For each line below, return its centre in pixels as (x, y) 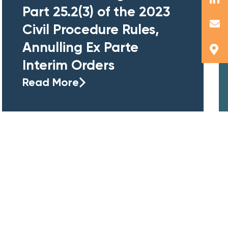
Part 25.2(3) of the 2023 (96, 11)
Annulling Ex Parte (80, 47)
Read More (51, 82)
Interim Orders (68, 65)
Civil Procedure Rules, (91, 29)
